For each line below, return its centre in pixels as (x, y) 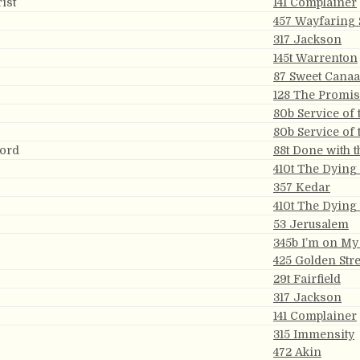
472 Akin (297, 352)
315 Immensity (314, 334)
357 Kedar (302, 187)
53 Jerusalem (311, 224)
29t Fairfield (307, 279)
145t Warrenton (315, 58)
